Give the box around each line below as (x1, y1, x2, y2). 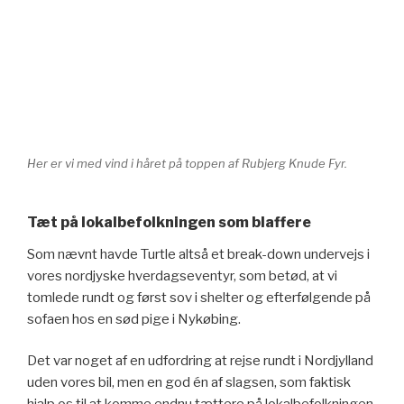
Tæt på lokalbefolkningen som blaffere (27, 213, 311, 231)
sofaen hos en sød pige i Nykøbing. (27, 310, 241, 327)
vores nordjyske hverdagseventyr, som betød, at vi (27, 267, 337, 284)
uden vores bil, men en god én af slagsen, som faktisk (27, 374, 351, 391)
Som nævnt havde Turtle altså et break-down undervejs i (27, 245, 370, 262)
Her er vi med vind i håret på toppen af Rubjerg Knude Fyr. (27, 156, 347, 171)
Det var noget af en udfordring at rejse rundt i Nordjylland (27, 353, 373, 370)
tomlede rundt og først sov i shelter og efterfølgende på (27, 289, 371, 306)
